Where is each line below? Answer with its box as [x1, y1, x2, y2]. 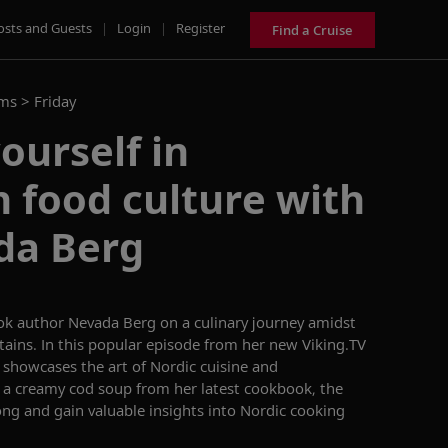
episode [142, 334, 204, 354]
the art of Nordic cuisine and [77, 356, 278, 376]
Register [176, 18, 225, 37]
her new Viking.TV [238, 334, 366, 354]
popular [88, 334, 142, 354]
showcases [3, 356, 77, 376]
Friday [34, 91, 76, 111]
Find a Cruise [272, 20, 353, 39]
